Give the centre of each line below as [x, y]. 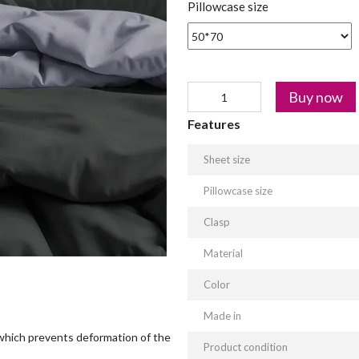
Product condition [246, 347]
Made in [222, 316]
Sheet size [227, 159]
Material [223, 253]
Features [214, 124]
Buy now [316, 97]
